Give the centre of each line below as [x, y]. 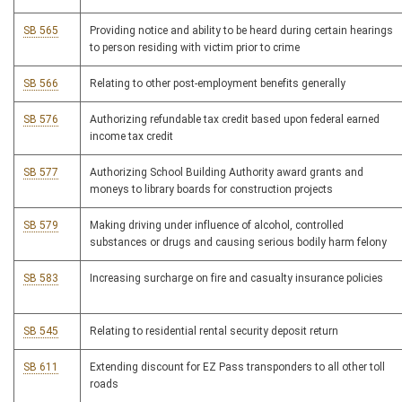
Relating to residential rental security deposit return [214, 332]
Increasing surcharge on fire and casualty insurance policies [236, 279]
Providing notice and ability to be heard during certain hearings [241, 31]
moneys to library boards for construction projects [211, 190]
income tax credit [131, 137]
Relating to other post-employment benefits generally [218, 84]
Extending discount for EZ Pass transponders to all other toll [237, 367]
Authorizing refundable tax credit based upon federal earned [235, 120]
